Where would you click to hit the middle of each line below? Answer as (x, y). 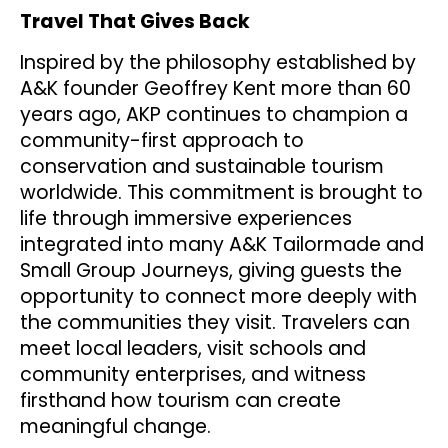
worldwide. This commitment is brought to (221, 192)
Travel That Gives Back (135, 22)
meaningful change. (115, 426)
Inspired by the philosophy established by (218, 62)
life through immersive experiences (186, 218)
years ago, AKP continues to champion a (214, 114)
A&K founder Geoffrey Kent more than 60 (215, 88)
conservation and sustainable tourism (202, 166)
